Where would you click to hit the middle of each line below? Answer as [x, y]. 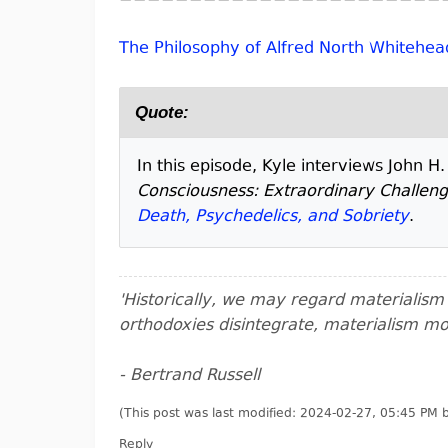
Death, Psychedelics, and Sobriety [273, 217]
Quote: [162, 112]
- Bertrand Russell [189, 376]
